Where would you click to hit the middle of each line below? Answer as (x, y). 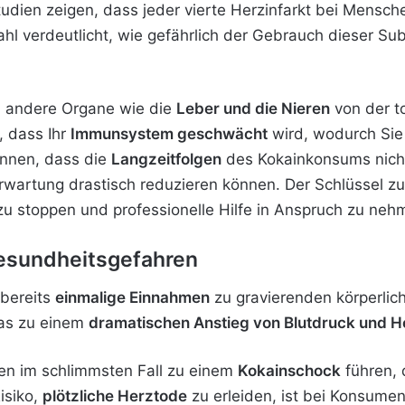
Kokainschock (289, 370)
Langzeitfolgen (166, 160)
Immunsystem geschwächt (169, 134)
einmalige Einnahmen (132, 297)
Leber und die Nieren (253, 109)
